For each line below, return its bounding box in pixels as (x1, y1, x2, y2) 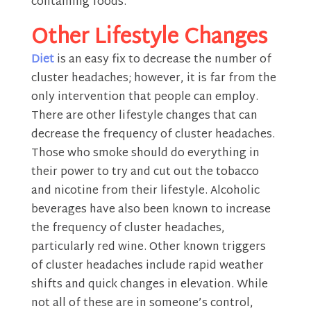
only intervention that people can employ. (31, 87, 258, 108)
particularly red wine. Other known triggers (31, 237, 266, 258)
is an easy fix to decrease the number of (53, 50, 271, 71)
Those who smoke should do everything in (31, 144, 260, 165)
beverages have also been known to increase (31, 200, 271, 221)
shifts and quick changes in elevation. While (31, 275, 268, 296)
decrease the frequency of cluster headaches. (31, 125, 275, 146)
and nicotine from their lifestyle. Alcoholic (31, 181, 260, 202)
